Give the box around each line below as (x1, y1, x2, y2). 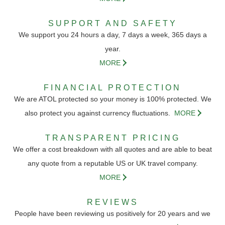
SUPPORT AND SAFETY (48, 19, 177, 28)
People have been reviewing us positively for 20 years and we (15, 209, 210, 218)
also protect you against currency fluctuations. (25, 109, 174, 118)
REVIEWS (86, 198, 139, 207)
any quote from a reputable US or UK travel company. (27, 159, 198, 168)
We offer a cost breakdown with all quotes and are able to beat (13, 145, 212, 154)
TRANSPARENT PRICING (45, 134, 180, 143)
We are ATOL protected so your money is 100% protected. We (14, 95, 211, 103)
